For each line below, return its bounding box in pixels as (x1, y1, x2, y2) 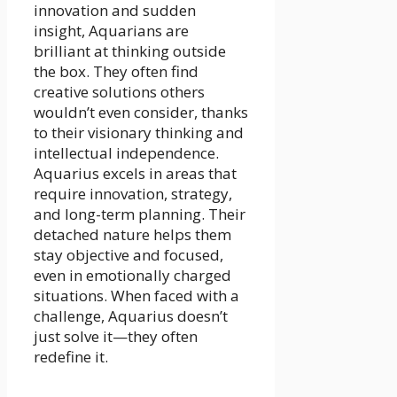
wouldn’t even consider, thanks (34, 101, 248, 122)
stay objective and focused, (34, 244, 223, 265)
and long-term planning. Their (34, 203, 245, 224)
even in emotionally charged (34, 264, 231, 285)
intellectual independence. (34, 142, 219, 163)
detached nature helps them (34, 223, 231, 245)
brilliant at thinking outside (34, 40, 226, 61)
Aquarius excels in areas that (34, 162, 237, 183)
